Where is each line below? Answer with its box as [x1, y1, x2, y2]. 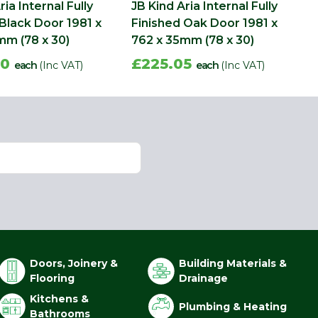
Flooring [30, 272, 75, 285]
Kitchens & [30, 292, 89, 306]
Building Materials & [179, 257, 287, 270]
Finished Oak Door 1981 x [131, 16, 278, 31]
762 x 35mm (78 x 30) [131, 33, 254, 48]
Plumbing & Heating [179, 300, 287, 313]
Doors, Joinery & [30, 257, 119, 270]
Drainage [179, 272, 229, 285]
